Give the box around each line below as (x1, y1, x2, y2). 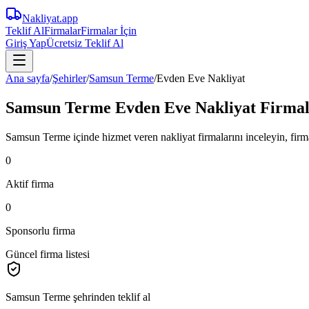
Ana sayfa (6, 72, 50, 84)
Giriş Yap (6, 37, 46, 49)
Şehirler (52, 72, 86, 84)
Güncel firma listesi (6, 248, 90, 260)
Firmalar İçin (81, 25, 137, 37)
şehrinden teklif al (70, 290, 150, 303)
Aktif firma (6, 177, 54, 190)
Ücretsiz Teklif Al (46, 37, 123, 49)
